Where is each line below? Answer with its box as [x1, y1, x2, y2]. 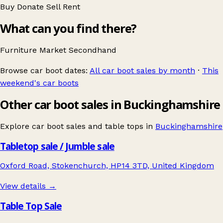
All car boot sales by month [90, 66, 195, 76]
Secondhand [69, 45, 116, 55]
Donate [17, 2, 46, 12]
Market [39, 45, 69, 55]
